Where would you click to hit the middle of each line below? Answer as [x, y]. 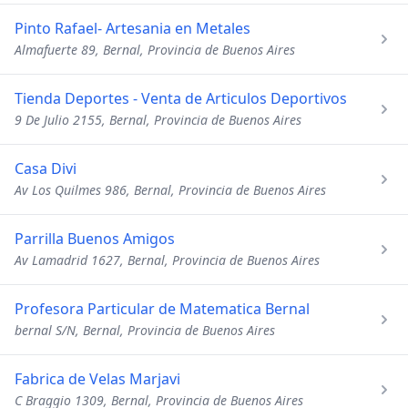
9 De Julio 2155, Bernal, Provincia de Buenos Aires [158, 120]
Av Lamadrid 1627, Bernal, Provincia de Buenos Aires [167, 260]
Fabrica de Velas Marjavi [97, 379]
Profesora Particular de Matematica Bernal [162, 309]
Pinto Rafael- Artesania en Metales [133, 28]
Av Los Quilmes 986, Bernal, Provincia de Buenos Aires [170, 190]
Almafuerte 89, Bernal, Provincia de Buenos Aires [155, 50]
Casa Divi [46, 168]
